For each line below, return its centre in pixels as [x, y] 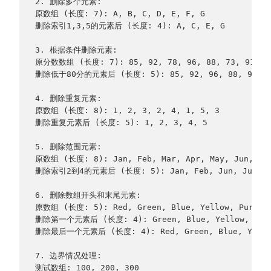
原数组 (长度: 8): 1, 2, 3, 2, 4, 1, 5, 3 [127, 111]
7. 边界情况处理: [68, 256]
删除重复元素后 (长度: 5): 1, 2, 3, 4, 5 [121, 123]
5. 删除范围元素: [68, 147]
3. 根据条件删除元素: [76, 50]
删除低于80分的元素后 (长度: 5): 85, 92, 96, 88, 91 [146, 74]
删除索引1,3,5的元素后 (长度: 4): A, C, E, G [130, 26]
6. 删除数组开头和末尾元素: [88, 195]
